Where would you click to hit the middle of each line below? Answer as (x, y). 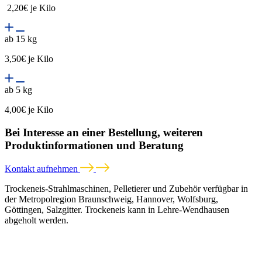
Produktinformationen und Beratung (94, 146)
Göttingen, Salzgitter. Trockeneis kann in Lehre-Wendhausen (117, 209)
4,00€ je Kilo (29, 110)
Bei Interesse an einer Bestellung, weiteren (104, 133)
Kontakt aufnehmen (42, 168)
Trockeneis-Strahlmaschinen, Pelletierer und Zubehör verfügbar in (126, 188)
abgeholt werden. (38, 220)
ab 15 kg (21, 39)
